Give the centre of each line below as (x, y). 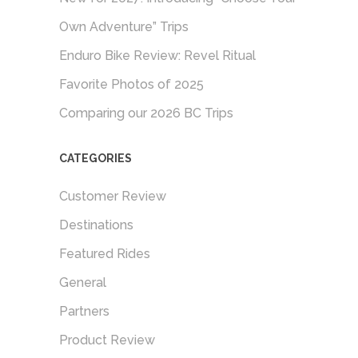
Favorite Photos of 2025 (131, 84)
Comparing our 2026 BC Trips (146, 113)
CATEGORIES (95, 158)
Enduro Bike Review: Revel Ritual (157, 55)
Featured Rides (105, 253)
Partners (84, 311)
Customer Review (113, 196)
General (83, 282)
